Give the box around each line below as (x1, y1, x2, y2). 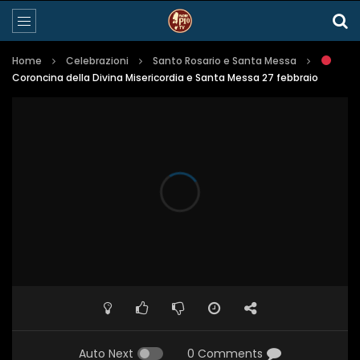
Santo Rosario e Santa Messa (153, 54, 297, 67)
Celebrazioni (66, 54, 129, 67)
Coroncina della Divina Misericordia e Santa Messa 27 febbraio (12, 71, 318, 84)
